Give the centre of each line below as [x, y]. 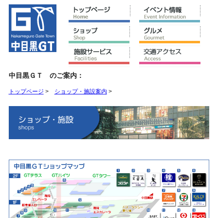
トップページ [26, 91]
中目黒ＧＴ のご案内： [46, 75]
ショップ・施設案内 [81, 91]
